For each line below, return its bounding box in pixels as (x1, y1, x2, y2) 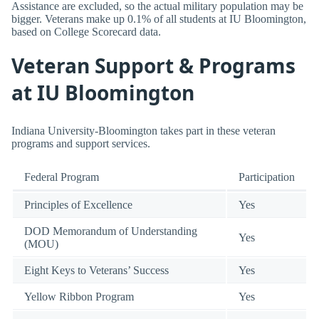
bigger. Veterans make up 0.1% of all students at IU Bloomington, (11, 13, 306, 26)
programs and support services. (11, 137, 150, 150)
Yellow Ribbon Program (24, 291, 134, 303)
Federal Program (24, 171, 99, 184)
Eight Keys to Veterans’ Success (24, 264, 169, 277)
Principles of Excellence (24, 199, 132, 211)
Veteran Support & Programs (11, 52, 296, 80)
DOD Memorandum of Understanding (24, 225, 197, 238)
